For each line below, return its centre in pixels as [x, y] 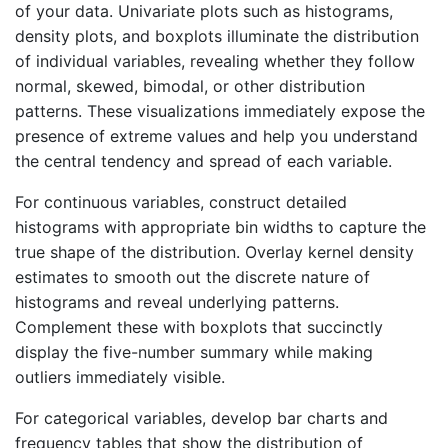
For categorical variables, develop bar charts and [201, 417]
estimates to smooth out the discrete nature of [192, 276]
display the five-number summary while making [194, 351]
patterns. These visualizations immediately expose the [220, 110]
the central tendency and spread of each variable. [203, 160]
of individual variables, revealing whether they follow [215, 60]
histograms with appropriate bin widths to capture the [220, 226]
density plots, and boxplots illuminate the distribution [217, 35]
